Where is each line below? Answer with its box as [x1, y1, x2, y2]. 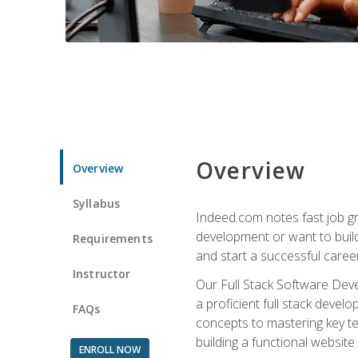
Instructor [73, 265, 131, 281]
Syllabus [73, 195, 121, 211]
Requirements [73, 230, 153, 246]
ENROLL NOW [78, 342, 141, 356]
